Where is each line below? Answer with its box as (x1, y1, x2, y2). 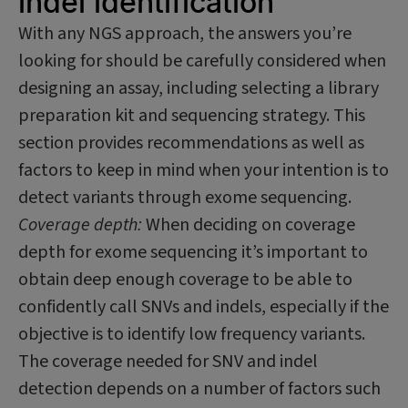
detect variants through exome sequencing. (18, 185, 352, 210)
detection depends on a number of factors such (18, 376, 381, 402)
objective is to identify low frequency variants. (18, 321, 365, 347)
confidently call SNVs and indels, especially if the (18, 294, 389, 320)
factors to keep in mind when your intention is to (18, 158, 389, 183)
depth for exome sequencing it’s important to (18, 240, 368, 265)
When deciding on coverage (146, 212, 355, 238)
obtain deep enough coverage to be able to (18, 267, 352, 292)
